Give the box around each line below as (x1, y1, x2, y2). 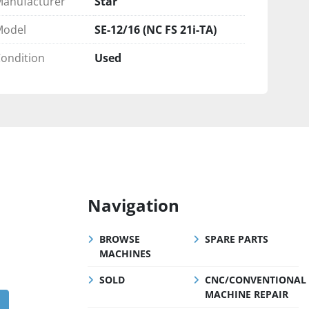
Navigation (88, 194, 179, 217)
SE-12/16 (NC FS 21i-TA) (94, 22, 217, 37)
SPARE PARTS (205, 232, 268, 246)
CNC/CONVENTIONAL (205, 273, 306, 286)
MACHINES (99, 247, 151, 260)
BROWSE (99, 232, 140, 246)
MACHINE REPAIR (205, 288, 288, 301)
